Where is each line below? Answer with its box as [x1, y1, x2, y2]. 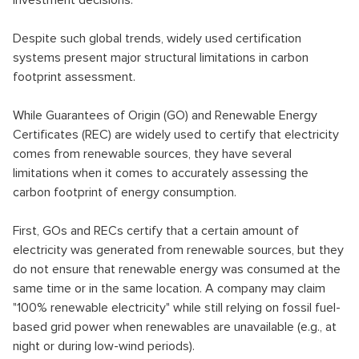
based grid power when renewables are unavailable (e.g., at [13, 319, 337, 335]
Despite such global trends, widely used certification [13, 30, 301, 46]
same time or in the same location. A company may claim [13, 280, 325, 296]
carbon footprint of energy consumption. [13, 184, 236, 200]
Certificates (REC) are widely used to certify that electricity [13, 127, 339, 143]
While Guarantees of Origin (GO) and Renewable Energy [13, 107, 317, 123]
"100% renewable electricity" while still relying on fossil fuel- [13, 300, 341, 316]
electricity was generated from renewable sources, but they [13, 242, 344, 258]
